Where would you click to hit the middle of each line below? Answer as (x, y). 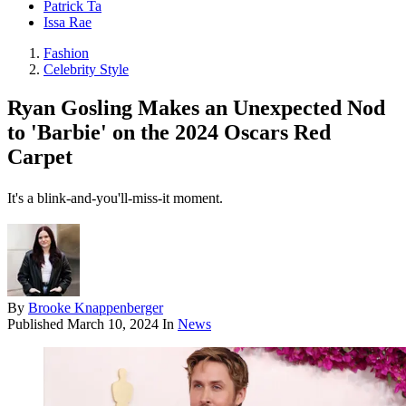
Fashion (66, 53)
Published (37, 324)
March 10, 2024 (113, 324)
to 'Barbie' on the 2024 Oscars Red (169, 133)
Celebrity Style (86, 70)
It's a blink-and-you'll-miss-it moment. (115, 198)
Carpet (40, 157)
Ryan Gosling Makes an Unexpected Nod (196, 108)
